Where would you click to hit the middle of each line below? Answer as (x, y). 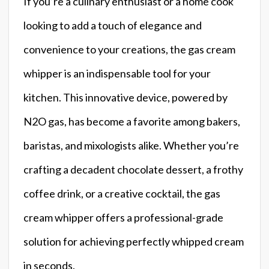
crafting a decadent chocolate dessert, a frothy (133, 169)
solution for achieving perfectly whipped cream (134, 241)
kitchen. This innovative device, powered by (125, 97)
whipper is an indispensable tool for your (117, 73)
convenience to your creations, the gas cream (129, 49)
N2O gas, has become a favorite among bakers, (132, 121)
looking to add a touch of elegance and (113, 25)
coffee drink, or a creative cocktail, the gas (122, 193)
